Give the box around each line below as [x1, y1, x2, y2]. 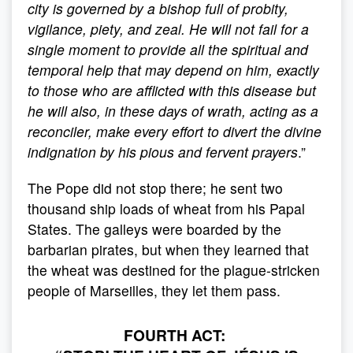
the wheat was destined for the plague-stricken [28, 260, 320, 280]
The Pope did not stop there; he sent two [28, 178, 283, 198]
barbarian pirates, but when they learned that [28, 240, 309, 259]
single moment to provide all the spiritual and [28, 39, 308, 59]
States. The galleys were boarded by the [28, 219, 281, 239]
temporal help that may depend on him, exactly [28, 60, 319, 80]
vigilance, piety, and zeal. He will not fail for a [28, 19, 309, 39]
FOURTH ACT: [124, 324, 229, 346]
